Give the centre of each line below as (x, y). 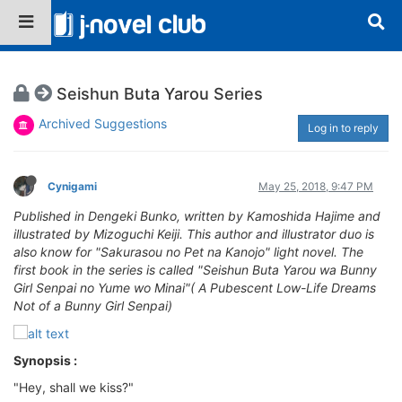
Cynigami (72, 186)
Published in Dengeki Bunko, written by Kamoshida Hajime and (197, 215)
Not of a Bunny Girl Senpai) (93, 305)
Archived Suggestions (103, 123)
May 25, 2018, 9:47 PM (316, 186)
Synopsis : (45, 361)
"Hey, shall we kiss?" (74, 388)
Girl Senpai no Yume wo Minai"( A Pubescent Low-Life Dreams (195, 287)
